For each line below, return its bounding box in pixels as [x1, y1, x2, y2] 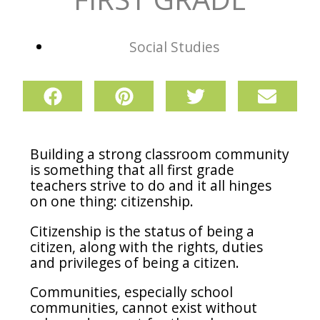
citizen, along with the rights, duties [30, 236, 264, 256]
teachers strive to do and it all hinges [30, 176, 272, 196]
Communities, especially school [30, 281, 234, 301]
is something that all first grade [30, 160, 235, 180]
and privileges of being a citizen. [30, 252, 240, 272]
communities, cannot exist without [30, 297, 258, 317]
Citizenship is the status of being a [30, 221, 255, 241]
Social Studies [129, 37, 219, 57]
